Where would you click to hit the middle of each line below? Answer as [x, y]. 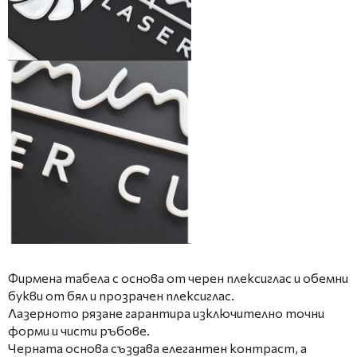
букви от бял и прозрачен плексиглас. [121, 296]
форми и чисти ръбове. [79, 331]
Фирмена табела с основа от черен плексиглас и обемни [178, 278]
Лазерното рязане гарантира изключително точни [166, 313]
